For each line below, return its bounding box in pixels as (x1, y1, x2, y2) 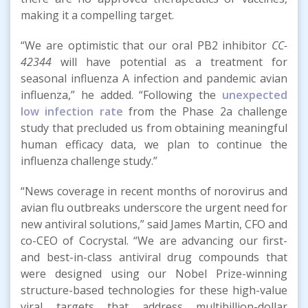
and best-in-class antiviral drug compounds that (21, 249, 287, 265)
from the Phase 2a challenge (122, 103, 288, 119)
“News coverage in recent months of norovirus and (21, 183, 287, 199)
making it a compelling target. (21, 7, 174, 23)
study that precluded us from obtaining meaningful (21, 120, 287, 135)
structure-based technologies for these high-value (21, 282, 287, 298)
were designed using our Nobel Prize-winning (21, 265, 287, 281)
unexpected (222, 87, 287, 102)
